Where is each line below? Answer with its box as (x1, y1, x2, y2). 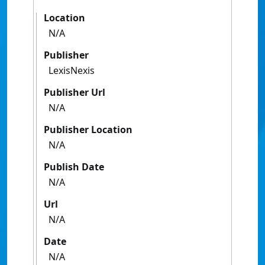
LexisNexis (49, 64, 95, 77)
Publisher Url (44, 86, 105, 99)
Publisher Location (44, 123, 132, 137)
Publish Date (44, 160, 104, 174)
